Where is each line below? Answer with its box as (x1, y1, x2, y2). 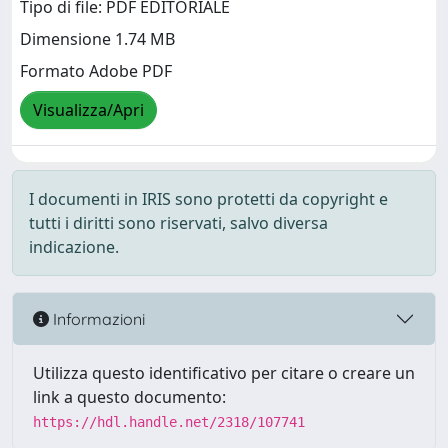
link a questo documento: (33, 386, 226, 408)
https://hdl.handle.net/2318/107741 (33, 414, 305, 430)
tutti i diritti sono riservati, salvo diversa (29, 212, 328, 234)
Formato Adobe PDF (20, 60, 172, 83)
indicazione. (29, 236, 119, 258)
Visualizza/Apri (33, 99, 144, 122)
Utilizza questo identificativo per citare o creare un (33, 362, 415, 384)
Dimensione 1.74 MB (20, 28, 175, 51)
